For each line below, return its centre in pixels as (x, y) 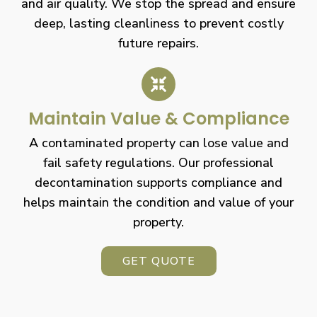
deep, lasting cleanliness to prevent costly (158, 23)
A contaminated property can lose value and (158, 143)
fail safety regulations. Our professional (158, 162)
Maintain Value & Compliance (158, 118)
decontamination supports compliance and (158, 182)
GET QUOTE (158, 261)
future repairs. (158, 43)
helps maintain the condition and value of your (158, 202)
